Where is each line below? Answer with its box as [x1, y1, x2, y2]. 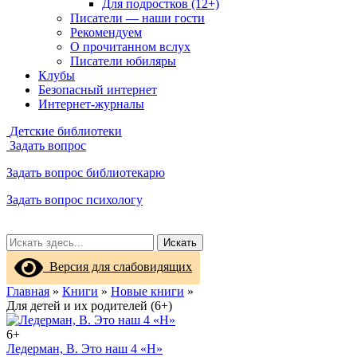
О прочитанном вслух [70, 40, 190, 53]
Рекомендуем [70, 25, 142, 39]
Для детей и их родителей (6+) [6, 299, 172, 312]
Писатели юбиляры [70, 54, 176, 68]
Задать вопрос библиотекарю [6, 166, 165, 179]
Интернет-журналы [38, 97, 144, 111]
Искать [163, 237, 197, 249]
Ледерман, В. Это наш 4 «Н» [6, 342, 163, 355]
